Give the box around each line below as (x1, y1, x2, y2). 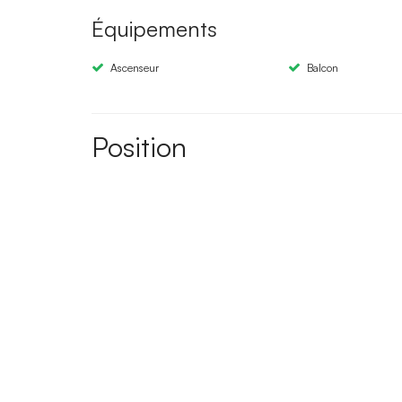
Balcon (307, 60, 339, 74)
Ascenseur (110, 60, 159, 74)
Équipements (92, 14, 217, 42)
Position (92, 129, 187, 163)
